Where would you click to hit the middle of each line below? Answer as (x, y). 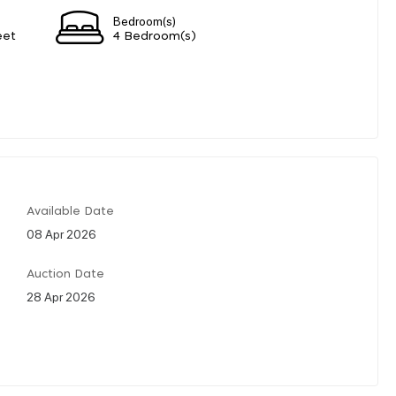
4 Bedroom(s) (155, 36)
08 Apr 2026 (61, 233)
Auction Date (65, 274)
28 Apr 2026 (61, 296)
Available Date (70, 211)
